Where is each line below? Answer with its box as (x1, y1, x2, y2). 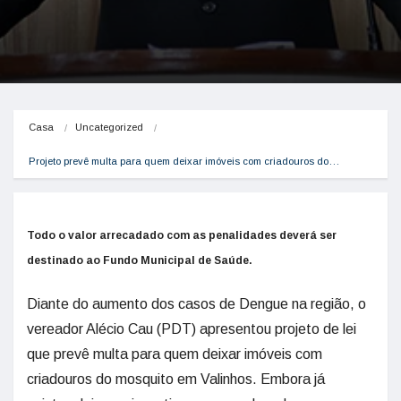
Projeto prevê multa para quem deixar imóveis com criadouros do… (29, 156, 339, 166)
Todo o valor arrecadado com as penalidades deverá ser (27, 229, 337, 242)
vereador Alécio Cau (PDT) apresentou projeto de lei (27, 321, 356, 337)
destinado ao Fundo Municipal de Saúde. (27, 254, 252, 267)
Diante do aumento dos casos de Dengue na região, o (27, 296, 366, 311)
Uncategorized (75, 122, 143, 132)
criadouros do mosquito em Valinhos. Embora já (27, 371, 325, 387)
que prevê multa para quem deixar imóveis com (27, 346, 322, 362)
